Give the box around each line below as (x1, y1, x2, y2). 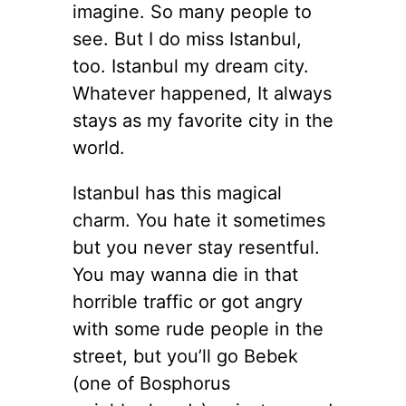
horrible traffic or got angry (72, 290, 303, 313)
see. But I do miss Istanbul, (72, 27, 302, 50)
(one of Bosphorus (72, 372, 230, 394)
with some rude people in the (72, 317, 324, 340)
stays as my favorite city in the (72, 109, 333, 131)
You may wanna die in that (72, 263, 298, 285)
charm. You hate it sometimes (72, 208, 325, 231)
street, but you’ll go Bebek (72, 344, 298, 367)
